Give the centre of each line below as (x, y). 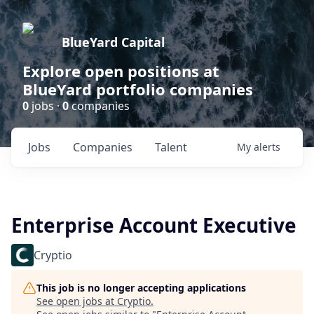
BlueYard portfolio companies (138, 89)
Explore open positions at (121, 71)
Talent (171, 147)
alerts (267, 147)
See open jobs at (77, 301)
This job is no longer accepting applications (141, 288)
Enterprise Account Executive (154, 225)
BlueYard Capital (113, 42)
